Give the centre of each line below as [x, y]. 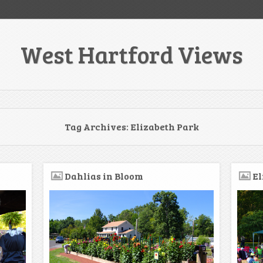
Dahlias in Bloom [104, 176]
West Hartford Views [131, 54]
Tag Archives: [97, 127]
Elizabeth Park [164, 127]
